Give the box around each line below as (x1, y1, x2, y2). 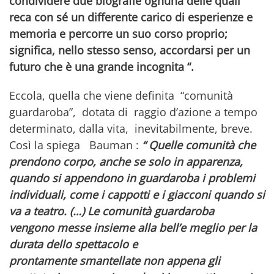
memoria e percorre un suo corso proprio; (9, 26, 228, 41)
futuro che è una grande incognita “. (9, 59, 194, 74)
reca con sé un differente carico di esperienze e (9, 9, 253, 24)
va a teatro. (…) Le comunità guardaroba (9, 203, 214, 218)
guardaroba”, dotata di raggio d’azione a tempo (9, 104, 257, 119)
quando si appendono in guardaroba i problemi (9, 170, 255, 185)
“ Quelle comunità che (142, 137, 256, 152)
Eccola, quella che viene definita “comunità (9, 87, 233, 103)
